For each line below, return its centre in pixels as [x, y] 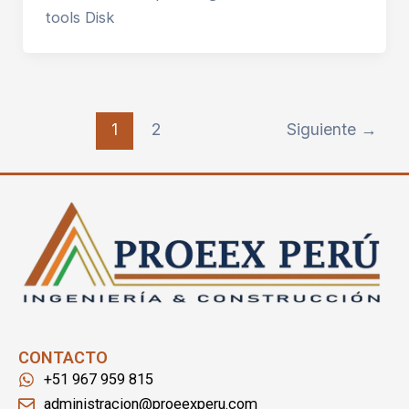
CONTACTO [63, 358]
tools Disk [79, 17]
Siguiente [323, 130]
